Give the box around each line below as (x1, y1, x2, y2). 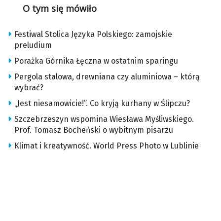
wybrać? (14, 83, 43, 93)
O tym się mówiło (22, 2, 97, 15)
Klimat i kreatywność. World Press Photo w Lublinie (14, 141, 199, 151)
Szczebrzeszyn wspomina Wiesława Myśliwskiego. (14, 114, 194, 124)
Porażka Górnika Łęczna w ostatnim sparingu (14, 56, 178, 66)
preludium (14, 40, 52, 50)
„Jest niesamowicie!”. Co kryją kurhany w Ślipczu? (14, 99, 190, 109)
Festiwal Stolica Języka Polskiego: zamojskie (14, 30, 172, 39)
